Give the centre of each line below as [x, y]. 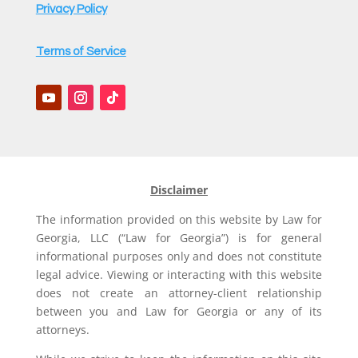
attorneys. [62, 330]
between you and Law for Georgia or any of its [179, 312]
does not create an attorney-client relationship [179, 293]
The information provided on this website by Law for [179, 220]
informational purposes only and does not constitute [179, 257]
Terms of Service [81, 52]
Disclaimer [179, 190]
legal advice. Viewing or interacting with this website [179, 275]
